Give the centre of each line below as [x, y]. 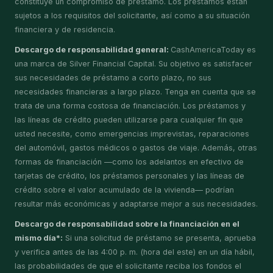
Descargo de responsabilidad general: [93, 50]
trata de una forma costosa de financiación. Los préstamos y [130, 106]
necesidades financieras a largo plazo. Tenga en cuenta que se [135, 92]
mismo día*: [39, 238]
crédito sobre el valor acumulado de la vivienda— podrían [124, 190]
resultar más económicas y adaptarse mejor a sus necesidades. [136, 204]
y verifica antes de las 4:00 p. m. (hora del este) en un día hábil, [135, 252]
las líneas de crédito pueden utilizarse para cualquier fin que [129, 120]
